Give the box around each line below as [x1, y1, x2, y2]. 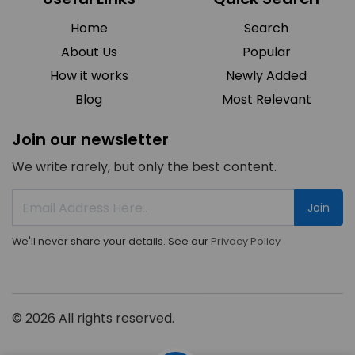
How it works [49, 67, 128, 85]
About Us [60, 43, 117, 61]
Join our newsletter [12, 128, 169, 151]
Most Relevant [221, 90, 311, 109]
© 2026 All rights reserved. [12, 309, 174, 327]
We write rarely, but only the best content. [12, 158, 277, 176]
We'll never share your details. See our [12, 235, 211, 248]
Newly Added [226, 67, 307, 85]
